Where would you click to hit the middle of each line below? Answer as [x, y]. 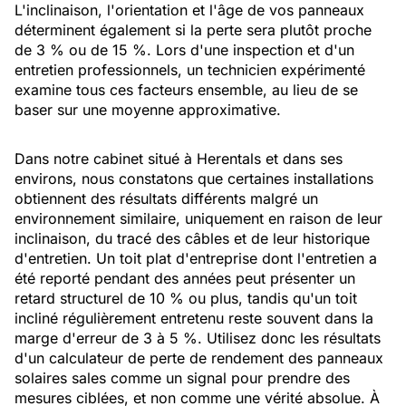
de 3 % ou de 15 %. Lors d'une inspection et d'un [184, 50]
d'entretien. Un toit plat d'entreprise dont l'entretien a [196, 258]
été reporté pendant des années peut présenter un [185, 278]
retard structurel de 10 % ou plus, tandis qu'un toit [186, 298]
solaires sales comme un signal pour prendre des [182, 378]
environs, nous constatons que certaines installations [194, 179]
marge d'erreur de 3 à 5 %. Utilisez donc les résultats [198, 338]
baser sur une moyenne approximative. [148, 110]
